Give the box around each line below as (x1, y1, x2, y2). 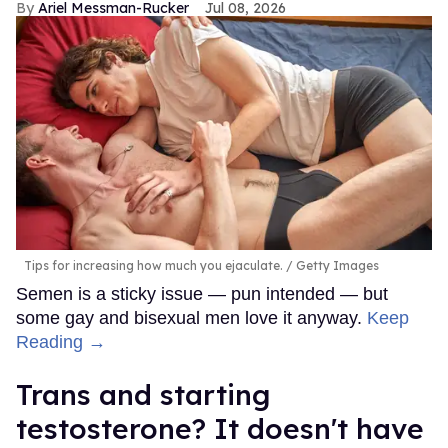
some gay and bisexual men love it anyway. (16, 308, 367, 329)
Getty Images (293, 258, 379, 274)
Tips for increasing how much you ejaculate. (24, 258, 283, 274)
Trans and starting (16, 377, 270, 413)
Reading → (16, 332, 106, 353)
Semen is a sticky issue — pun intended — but (16, 284, 388, 305)
